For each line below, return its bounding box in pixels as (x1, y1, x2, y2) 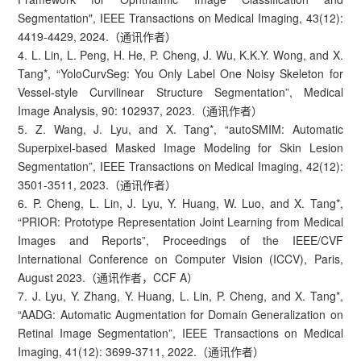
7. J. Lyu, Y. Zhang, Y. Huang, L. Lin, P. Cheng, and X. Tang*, (18, 287, 343, 304)
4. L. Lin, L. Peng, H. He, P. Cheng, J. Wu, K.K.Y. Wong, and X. (18, 46, 343, 63)
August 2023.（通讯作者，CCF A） (18, 268, 199, 285)
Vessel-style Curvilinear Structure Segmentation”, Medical (18, 83, 343, 100)
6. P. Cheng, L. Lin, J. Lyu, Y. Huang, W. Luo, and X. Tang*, (18, 194, 343, 211)
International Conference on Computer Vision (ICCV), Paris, (18, 250, 343, 267)
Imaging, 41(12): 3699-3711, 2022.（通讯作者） (18, 342, 265, 359)
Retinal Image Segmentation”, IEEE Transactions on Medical (18, 324, 343, 341)
